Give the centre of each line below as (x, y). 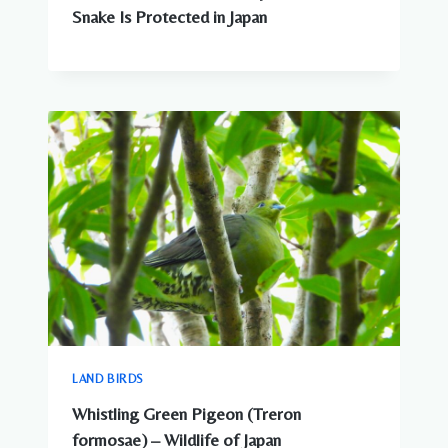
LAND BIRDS (108, 378)
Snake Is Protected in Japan (169, 17)
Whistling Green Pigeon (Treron (186, 413)
